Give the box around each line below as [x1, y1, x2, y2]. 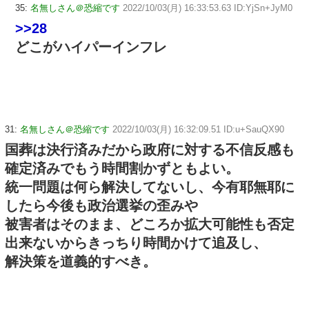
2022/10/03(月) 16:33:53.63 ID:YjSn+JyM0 [123, 3, 292, 14]
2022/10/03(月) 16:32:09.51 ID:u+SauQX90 [112, 124, 284, 135]
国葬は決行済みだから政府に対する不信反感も [5, 142, 295, 158]
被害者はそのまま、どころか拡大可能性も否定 [5, 217, 295, 232]
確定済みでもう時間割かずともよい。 [5, 161, 239, 177]
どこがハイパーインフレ [15, 39, 167, 55]
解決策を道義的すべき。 [5, 254, 157, 270]
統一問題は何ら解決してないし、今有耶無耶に [5, 179, 295, 195]
